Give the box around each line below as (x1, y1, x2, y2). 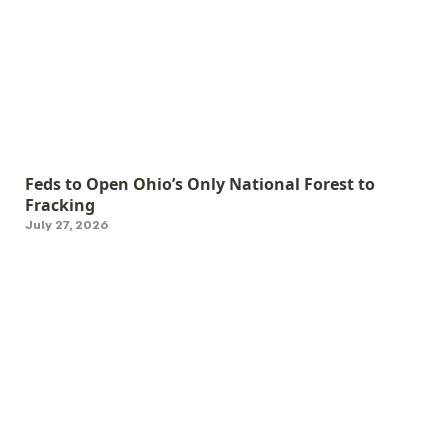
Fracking (25, 194, 95, 217)
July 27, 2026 (25, 215, 108, 236)
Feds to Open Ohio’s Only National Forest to (25, 173, 375, 196)
